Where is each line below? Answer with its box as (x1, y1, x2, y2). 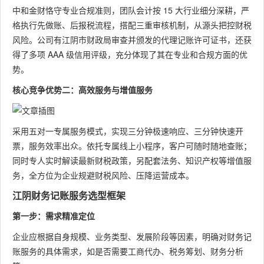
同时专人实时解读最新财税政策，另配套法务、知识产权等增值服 (12, 154, 252, 166)
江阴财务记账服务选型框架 (12, 189, 126, 202)
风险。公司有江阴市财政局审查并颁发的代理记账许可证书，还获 (12, 34, 252, 45)
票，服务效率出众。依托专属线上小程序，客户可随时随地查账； (12, 140, 252, 151)
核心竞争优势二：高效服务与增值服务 (12, 84, 153, 95)
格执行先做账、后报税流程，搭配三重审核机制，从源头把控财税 (12, 19, 252, 31)
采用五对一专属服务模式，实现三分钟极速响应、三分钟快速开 (12, 125, 243, 137)
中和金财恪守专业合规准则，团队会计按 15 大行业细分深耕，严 (12, 4, 249, 16)
